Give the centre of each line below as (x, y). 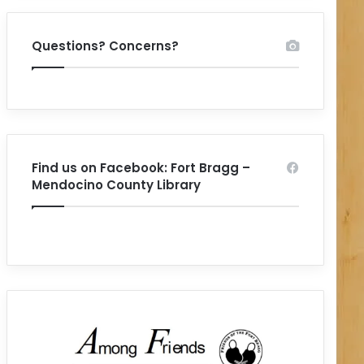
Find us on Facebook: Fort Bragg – (141, 167)
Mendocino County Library (117, 184)
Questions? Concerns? (106, 45)
